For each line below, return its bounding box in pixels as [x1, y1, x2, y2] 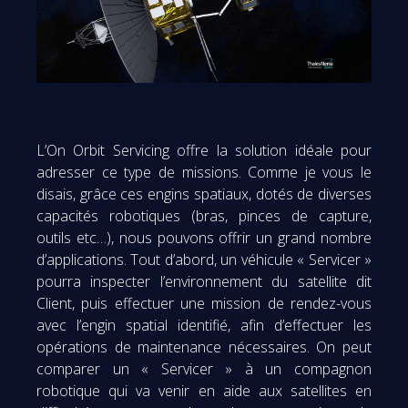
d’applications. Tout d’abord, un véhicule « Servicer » [36, 249, 372, 270]
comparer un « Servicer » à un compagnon [36, 358, 372, 379]
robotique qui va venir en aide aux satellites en [36, 380, 372, 401]
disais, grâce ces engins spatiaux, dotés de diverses [36, 183, 372, 204]
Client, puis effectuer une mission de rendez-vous [36, 292, 372, 313]
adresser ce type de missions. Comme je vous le [36, 161, 372, 182]
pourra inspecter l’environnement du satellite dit [36, 270, 372, 291]
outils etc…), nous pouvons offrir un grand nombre [36, 227, 372, 248]
